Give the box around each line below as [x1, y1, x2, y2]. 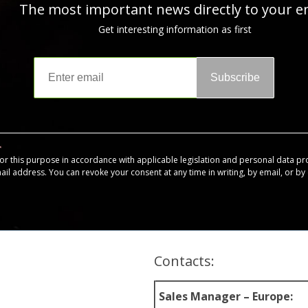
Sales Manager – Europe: [159, 289, 293, 304]
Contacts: [154, 252, 214, 270]
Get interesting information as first [98, 23, 252, 36]
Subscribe [210, 71, 260, 83]
